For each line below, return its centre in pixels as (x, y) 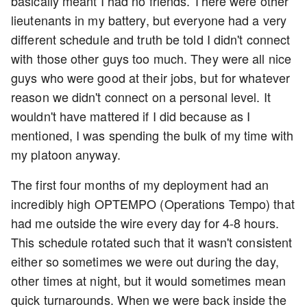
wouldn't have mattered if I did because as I (131, 116)
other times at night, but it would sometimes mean (148, 280)
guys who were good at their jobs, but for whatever (151, 77)
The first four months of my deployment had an (140, 184)
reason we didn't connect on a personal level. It (141, 97)
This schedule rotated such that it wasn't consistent (152, 242)
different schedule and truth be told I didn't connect (151, 39)
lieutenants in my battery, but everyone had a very (149, 20)
